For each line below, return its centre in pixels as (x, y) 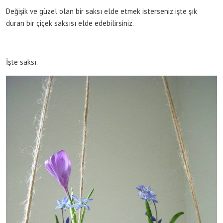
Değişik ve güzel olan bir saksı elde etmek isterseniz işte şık (102, 11)
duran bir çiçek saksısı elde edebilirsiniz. (70, 23)
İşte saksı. (22, 62)
